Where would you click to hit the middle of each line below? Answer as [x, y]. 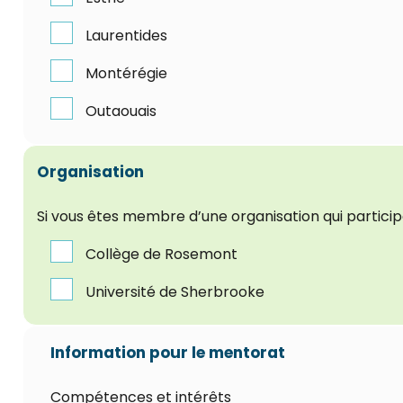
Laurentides [126, 35]
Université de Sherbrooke [175, 291]
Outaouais [121, 111]
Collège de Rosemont [161, 254]
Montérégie [126, 73]
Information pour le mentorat [168, 352]
